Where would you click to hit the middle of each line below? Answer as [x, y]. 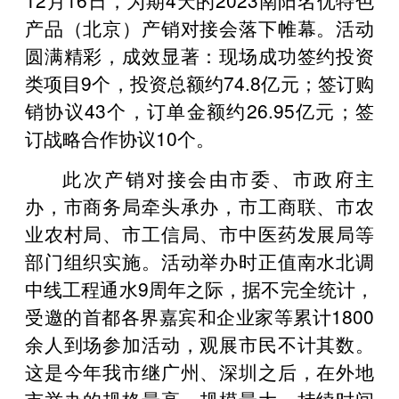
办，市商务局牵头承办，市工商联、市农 [199, 205]
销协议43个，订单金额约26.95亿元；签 [199, 110]
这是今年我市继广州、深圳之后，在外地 [199, 371]
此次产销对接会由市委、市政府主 [218, 178]
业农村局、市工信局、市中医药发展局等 [199, 233]
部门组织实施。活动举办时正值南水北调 [199, 261]
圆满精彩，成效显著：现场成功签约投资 [199, 55]
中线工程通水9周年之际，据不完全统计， [199, 288]
